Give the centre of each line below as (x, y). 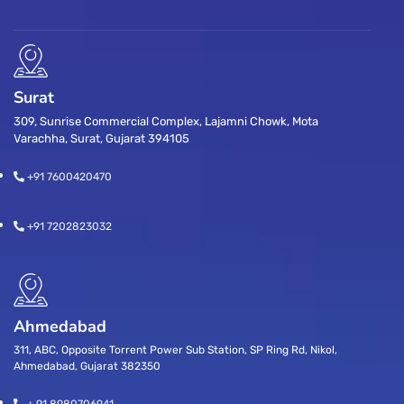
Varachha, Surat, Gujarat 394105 (101, 138)
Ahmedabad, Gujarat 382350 (87, 366)
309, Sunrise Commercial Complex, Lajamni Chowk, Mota (166, 121)
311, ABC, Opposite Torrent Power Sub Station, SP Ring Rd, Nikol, (175, 350)
